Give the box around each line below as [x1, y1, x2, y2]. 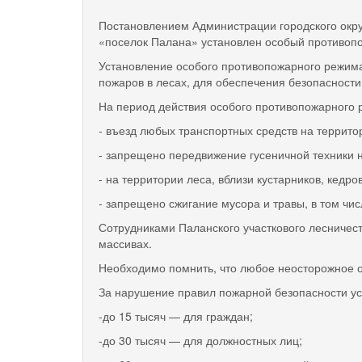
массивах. [99, 234, 152, 251]
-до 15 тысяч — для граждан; [99, 307, 253, 324]
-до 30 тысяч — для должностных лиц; [99, 331, 302, 348]
